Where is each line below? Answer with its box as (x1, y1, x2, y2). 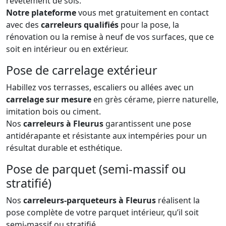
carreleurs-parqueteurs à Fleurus (23, 194, 156, 206)
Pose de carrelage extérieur (6, 62, 157, 78)
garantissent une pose (103, 118, 191, 129)
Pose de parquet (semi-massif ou (6, 160, 186, 177)
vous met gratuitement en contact (76, 7, 209, 18)
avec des (6, 19, 41, 30)
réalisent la (156, 194, 200, 206)
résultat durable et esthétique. (6, 142, 122, 153)
